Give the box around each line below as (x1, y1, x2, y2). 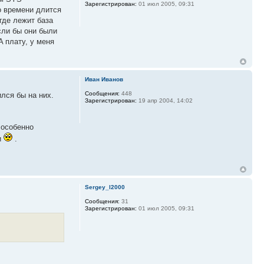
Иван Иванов (84, 75, 123, 82)
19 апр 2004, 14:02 (136, 97, 193, 104)
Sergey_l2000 (84, 184, 125, 191)
